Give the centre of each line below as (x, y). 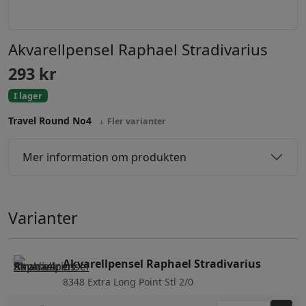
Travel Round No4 (51, 121)
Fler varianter (136, 122)
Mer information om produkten (105, 157)
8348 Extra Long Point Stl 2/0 (128, 282)
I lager (28, 96)
